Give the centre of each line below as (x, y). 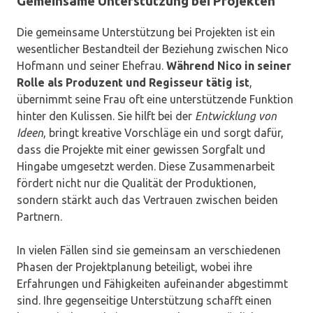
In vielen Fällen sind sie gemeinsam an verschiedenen (149, 250)
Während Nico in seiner (229, 66)
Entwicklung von (236, 116)
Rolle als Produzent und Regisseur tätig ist (133, 83)
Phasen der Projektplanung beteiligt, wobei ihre (134, 267)
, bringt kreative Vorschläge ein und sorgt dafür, (163, 133)
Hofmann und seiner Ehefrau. (92, 66)
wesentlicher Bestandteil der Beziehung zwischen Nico (153, 49)
